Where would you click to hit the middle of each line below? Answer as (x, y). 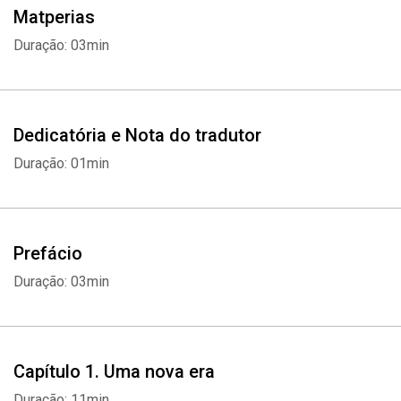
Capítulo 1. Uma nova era (114, 371)
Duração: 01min (61, 163)
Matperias (54, 17)
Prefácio (48, 253)
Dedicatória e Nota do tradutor (137, 135)
